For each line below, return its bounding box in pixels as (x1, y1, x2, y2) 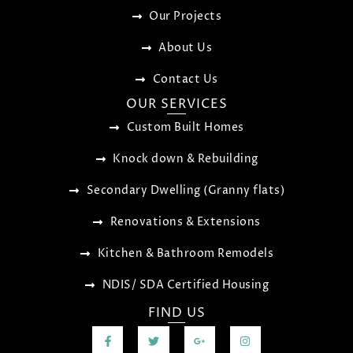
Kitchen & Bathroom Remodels (97, 245, 273, 262)
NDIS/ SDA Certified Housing (102, 277, 269, 293)
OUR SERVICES (125, 95, 228, 113)
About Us (158, 39, 213, 56)
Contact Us (152, 71, 218, 87)
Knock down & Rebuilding (113, 150, 258, 167)
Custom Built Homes (126, 119, 244, 136)
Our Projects (149, 8, 222, 24)
